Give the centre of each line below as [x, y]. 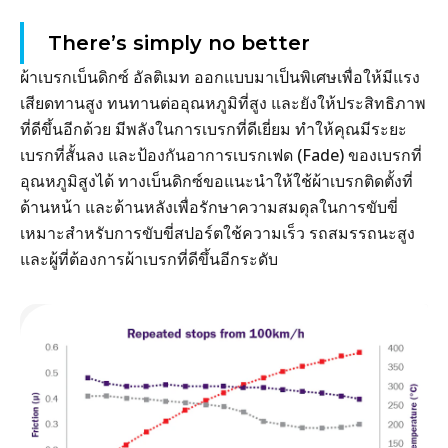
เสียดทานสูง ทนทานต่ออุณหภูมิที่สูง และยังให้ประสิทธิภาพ [223, 103]
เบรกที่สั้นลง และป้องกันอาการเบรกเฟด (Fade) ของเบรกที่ [221, 155]
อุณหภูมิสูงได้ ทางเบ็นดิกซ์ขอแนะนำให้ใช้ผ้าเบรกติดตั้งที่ [216, 181]
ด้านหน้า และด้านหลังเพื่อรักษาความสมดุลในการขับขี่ [209, 207]
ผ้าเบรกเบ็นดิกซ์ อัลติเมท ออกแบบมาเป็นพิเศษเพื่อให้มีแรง [220, 77]
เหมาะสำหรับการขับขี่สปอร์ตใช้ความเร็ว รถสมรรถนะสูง [217, 233]
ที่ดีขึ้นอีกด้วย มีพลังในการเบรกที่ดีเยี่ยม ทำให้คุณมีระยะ [213, 129]
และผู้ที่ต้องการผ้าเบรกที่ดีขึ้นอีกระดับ [149, 259]
